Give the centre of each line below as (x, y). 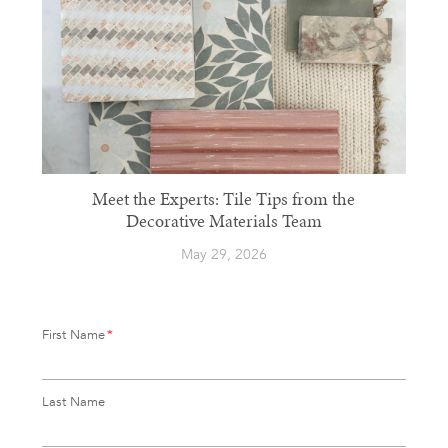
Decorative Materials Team (223, 222)
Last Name (73, 401)
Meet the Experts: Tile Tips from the (224, 200)
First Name (73, 334)
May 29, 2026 (223, 254)
